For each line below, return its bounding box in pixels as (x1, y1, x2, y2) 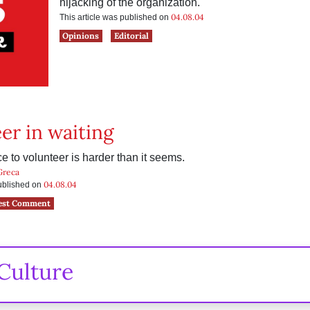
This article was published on (59, 12, 171, 22)
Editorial (114, 30, 149, 41)
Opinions (62, 30, 100, 41)
